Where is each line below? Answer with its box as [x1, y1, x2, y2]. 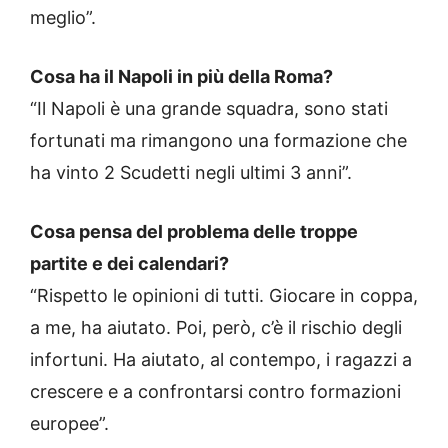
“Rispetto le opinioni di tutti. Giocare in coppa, [30, 285, 418, 307]
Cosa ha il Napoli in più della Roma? [30, 66, 333, 88]
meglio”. [30, 7, 96, 29]
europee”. [30, 413, 109, 435]
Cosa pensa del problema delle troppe [30, 221, 358, 243]
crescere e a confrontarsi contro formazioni [30, 381, 401, 403]
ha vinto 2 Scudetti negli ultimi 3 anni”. [30, 162, 352, 184]
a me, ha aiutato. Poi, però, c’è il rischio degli [30, 317, 402, 339]
